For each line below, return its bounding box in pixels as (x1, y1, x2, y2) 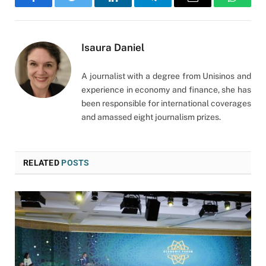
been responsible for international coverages (81, 98, 251, 108)
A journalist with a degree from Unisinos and (81, 71, 251, 81)
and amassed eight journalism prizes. (81, 112, 221, 122)
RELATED (23, 157, 62, 167)
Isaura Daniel (81, 41, 144, 53)
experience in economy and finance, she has (81, 84, 251, 94)
